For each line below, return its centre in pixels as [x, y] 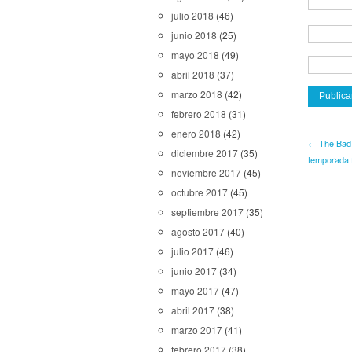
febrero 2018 [199, 114]
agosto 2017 [198, 231]
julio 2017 [192, 251]
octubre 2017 [200, 192]
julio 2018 [192, 15]
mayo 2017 [195, 290]
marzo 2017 [197, 330]
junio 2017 [194, 271]
